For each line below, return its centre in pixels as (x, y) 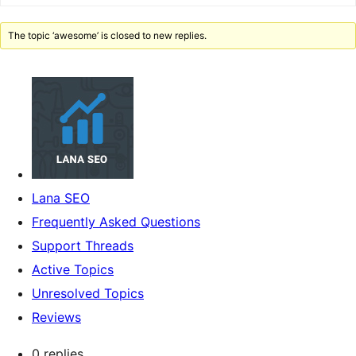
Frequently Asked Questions (116, 222)
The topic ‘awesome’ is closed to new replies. (108, 35)
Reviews (56, 317)
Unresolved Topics (88, 293)
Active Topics (73, 269)
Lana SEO (61, 198)
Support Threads (83, 246)
